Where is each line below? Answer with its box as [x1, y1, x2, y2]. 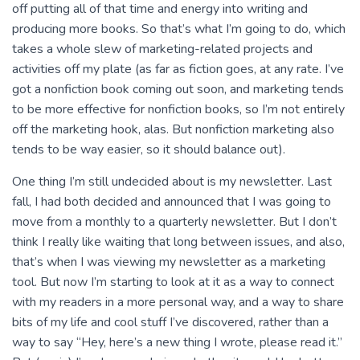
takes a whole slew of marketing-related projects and [12, 40, 313, 58]
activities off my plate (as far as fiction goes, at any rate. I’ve [12, 60, 344, 78]
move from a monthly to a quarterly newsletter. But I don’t [12, 213, 337, 231]
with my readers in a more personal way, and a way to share [12, 293, 344, 311]
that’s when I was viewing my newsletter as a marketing [12, 253, 325, 271]
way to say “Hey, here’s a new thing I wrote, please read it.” [12, 333, 342, 351]
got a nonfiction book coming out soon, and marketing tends [12, 80, 344, 98]
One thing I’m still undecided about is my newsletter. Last [12, 173, 332, 190]
